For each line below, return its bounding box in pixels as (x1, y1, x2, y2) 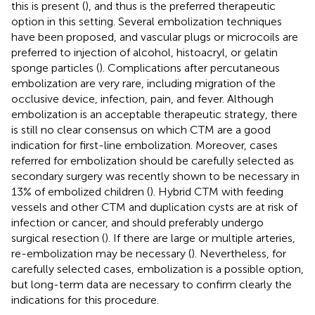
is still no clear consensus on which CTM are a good (11, 122, 271, 136)
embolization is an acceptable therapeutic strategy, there (11, 107, 297, 121)
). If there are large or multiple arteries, (105, 231, 295, 245)
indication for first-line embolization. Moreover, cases (11, 138, 278, 152)
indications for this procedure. (11, 292, 159, 307)
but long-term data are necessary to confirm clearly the (11, 277, 292, 291)
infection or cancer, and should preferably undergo (11, 215, 264, 229)
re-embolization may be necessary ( (11, 246, 191, 260)
